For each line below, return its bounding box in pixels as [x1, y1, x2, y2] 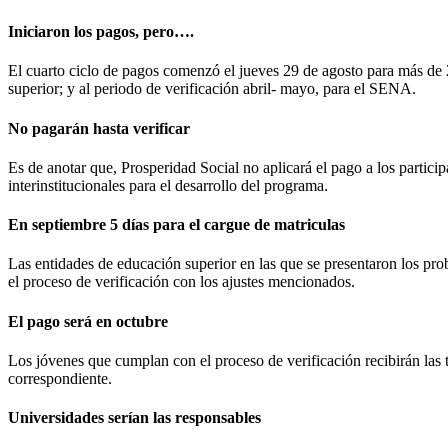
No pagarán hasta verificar [8, 119, 198, 137]
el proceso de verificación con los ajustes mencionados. [8, 273, 359, 291]
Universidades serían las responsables [8, 409, 261, 427]
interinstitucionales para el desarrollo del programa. [8, 176, 328, 194]
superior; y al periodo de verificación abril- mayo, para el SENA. [8, 80, 416, 98]
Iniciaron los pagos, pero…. [8, 23, 194, 41]
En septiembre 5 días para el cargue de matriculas [8, 216, 349, 234]
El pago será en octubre [8, 312, 168, 330]
